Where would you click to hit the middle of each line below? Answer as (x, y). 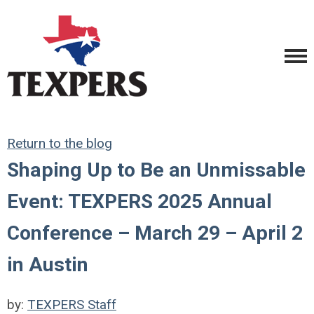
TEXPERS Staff (72, 305)
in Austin (48, 265)
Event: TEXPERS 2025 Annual (139, 202)
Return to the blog (60, 143)
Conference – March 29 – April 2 (155, 233)
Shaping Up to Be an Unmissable (156, 170)
